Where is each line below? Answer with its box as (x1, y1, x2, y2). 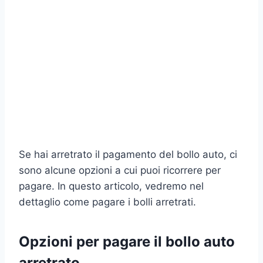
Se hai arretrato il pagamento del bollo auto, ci (19, 148, 237, 160)
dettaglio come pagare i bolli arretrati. (19, 195, 196, 208)
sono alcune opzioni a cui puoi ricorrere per (19, 164, 221, 176)
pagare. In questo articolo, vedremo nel (19, 180, 204, 192)
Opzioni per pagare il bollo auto (19, 232, 235, 250)
